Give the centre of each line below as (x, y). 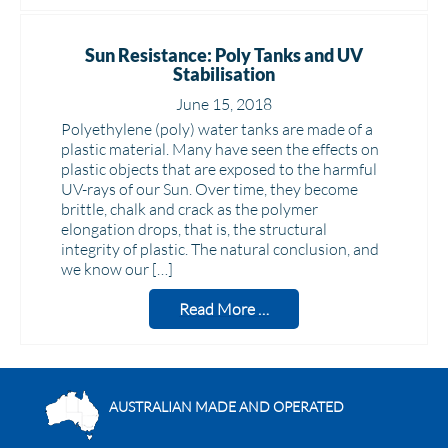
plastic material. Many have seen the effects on (220, 149)
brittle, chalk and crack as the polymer (189, 209)
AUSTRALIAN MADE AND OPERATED (226, 406)
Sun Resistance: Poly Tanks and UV (224, 55)
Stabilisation (224, 74)
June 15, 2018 (224, 104)
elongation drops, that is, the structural (194, 229)
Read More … (224, 309)
